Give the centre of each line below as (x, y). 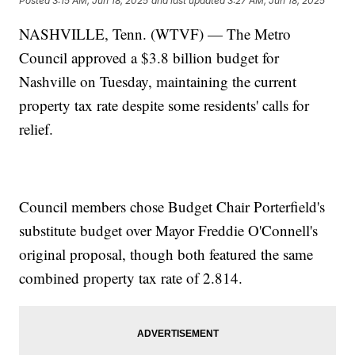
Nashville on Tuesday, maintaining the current (158, 81)
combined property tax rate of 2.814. (131, 277)
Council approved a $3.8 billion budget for (149, 57)
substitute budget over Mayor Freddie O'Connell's (169, 230)
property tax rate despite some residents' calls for (164, 105)
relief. (36, 128)
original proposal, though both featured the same (166, 254)
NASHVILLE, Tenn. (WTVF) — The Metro (155, 33)
